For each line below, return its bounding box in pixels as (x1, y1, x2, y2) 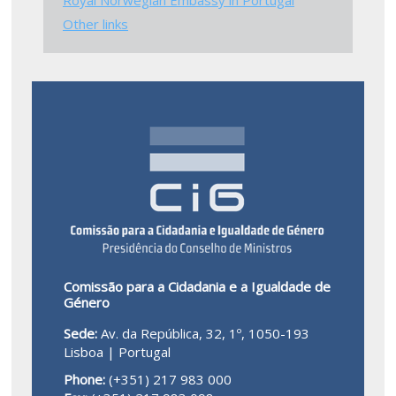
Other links (62, 14, 128, 33)
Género (63, 293, 110, 311)
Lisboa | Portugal (63, 342, 171, 361)
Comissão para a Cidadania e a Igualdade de (63, 277, 331, 295)
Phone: (63, 369, 109, 388)
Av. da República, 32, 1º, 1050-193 (100, 324, 309, 342)
